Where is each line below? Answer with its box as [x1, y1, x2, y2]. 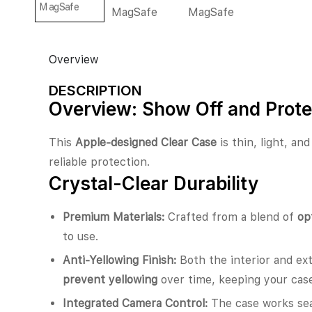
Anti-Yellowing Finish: [63, 253, 176, 267]
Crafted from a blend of [164, 210, 297, 224]
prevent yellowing [63, 272, 157, 286]
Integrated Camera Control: [63, 296, 208, 310]
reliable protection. [49, 155, 150, 169]
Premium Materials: [63, 210, 164, 224]
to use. [63, 229, 98, 243]
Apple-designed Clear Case [75, 135, 217, 149]
